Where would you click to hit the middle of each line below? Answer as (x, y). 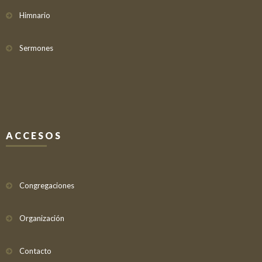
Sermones (36, 48)
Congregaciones (47, 185)
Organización (42, 218)
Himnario (35, 15)
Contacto (35, 251)
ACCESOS (34, 135)
